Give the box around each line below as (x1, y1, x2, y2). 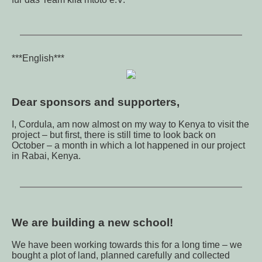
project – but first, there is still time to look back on (12, 130, 216, 140)
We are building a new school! (12, 216, 173, 229)
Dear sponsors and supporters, (12, 95, 180, 108)
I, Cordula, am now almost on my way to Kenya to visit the (12, 119, 249, 130)
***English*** (12, 53, 64, 63)
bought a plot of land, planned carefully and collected (12, 250, 230, 261)
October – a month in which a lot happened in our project (12, 140, 245, 151)
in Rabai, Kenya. (12, 151, 81, 161)
